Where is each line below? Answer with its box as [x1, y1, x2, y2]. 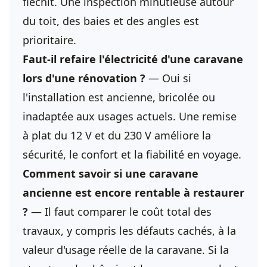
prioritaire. [23, 33, 76, 47]
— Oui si [145, 71, 191, 85]
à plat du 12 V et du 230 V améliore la [23, 128, 211, 142]
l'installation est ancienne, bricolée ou [23, 90, 215, 104]
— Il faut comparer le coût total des [28, 204, 212, 219]
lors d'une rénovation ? [23, 71, 145, 85]
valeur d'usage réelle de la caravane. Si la [23, 243, 229, 257]
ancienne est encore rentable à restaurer [23, 185, 244, 200]
